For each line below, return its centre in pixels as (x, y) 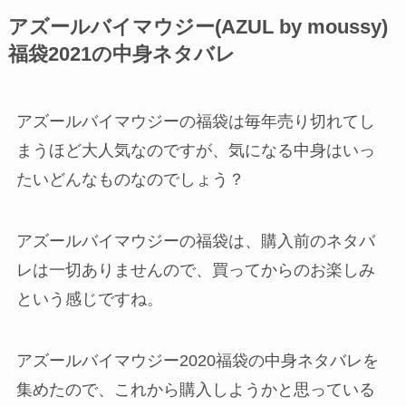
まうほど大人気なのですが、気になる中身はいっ (195, 150)
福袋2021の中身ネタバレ (121, 54)
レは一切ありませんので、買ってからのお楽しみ (195, 270)
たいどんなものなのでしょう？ (130, 179)
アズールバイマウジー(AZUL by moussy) (198, 27)
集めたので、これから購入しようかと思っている (195, 389)
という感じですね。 (89, 299)
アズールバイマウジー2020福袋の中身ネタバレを (197, 360)
